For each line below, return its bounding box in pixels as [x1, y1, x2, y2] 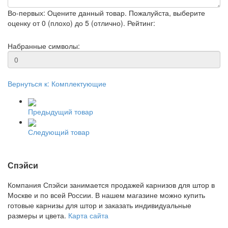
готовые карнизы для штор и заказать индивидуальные [8, 199, 191, 210]
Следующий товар [28, 126, 90, 137]
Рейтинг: [127, 18, 155, 28]
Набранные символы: [8, 41, 80, 51]
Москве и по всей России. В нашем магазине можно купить [8, 189, 205, 200]
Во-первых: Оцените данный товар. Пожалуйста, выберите [8, 8, 205, 18]
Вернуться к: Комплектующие [8, 78, 106, 89]
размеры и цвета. [8, 210, 68, 220]
